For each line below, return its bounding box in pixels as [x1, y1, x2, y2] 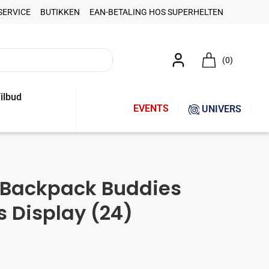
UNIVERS [202, 103, 241, 115]
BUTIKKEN [40, 7, 80, 17]
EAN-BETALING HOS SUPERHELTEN [89, 7, 223, 17]
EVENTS [133, 103, 169, 115]
